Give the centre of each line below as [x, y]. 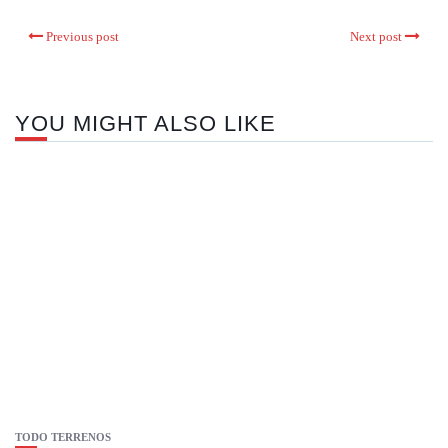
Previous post [82, 37]
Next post [376, 37]
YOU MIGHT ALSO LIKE [145, 124]
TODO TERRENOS [63, 437]
